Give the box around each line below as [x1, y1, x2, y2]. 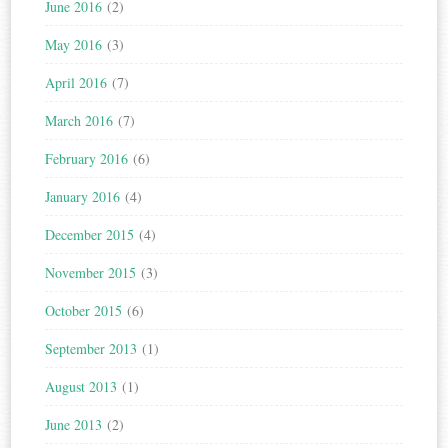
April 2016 [45, 73, 108, 93]
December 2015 [45, 225, 135, 245]
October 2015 [45, 301, 123, 321]
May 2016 [45, 35, 103, 55]
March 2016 [45, 111, 114, 131]
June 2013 [45, 415, 103, 435]
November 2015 [45, 263, 137, 283]
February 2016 [45, 149, 129, 169]
